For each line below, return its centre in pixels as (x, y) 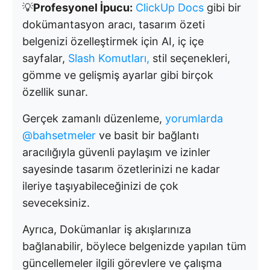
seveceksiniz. (56, 202)
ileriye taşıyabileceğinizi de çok (100, 186)
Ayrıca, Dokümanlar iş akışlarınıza (107, 229)
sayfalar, (45, 58)
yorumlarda (194, 118)
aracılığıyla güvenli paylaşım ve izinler (116, 152)
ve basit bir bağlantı (147, 135)
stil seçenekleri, (190, 58)
